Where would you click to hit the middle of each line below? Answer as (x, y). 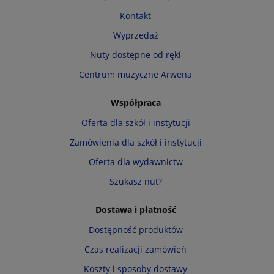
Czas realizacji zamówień (136, 249)
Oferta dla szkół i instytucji (135, 122)
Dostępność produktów (135, 229)
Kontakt (136, 15)
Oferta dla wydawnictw (135, 161)
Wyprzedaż (135, 35)
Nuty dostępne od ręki (136, 54)
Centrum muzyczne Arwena (136, 74)
